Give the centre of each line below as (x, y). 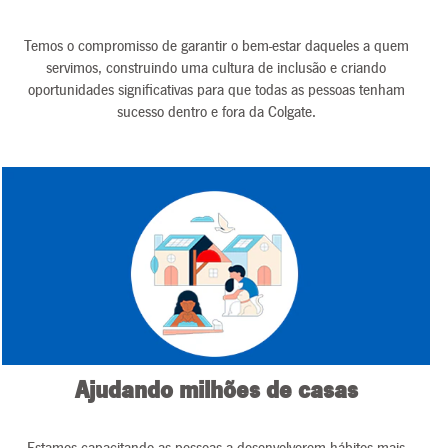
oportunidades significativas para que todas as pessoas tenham (216, 90)
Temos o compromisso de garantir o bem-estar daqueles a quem (216, 46)
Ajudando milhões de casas (216, 390)
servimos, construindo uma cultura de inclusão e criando (216, 68)
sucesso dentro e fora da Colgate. (216, 112)
